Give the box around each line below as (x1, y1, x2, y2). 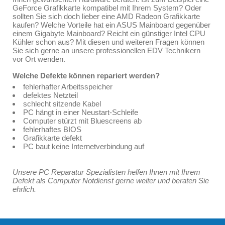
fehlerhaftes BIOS (23, 125, 81, 134)
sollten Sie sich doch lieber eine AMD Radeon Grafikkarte (13, 12, 200, 21)
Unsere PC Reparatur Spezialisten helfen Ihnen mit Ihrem (13, 168, 200, 176)
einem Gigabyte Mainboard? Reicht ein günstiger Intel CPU (13, 29, 205, 38)
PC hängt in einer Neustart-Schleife (23, 108, 138, 117)
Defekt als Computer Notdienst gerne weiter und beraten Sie (13, 176, 209, 185)
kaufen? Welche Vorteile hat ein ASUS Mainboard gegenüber (13, 21, 210, 29)
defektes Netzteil (23, 91, 78, 99)
